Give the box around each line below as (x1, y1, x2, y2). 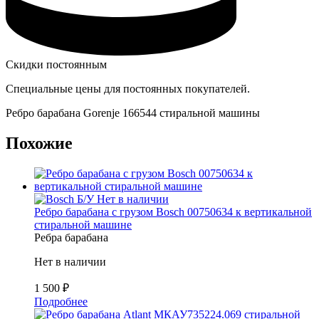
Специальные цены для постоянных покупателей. (6, 83, 250, 95)
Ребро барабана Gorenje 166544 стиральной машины (6, 107, 260, 120)
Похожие (6, 133, 73, 152)
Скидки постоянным (6, 58, 107, 71)
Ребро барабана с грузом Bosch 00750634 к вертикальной (34, 205, 312, 218)
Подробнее (34, 295, 88, 308)
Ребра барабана (34, 231, 108, 244)
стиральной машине (34, 218, 132, 231)
